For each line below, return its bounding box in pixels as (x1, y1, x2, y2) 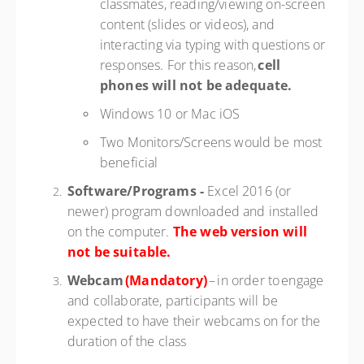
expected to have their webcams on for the (67, 312, 321, 330)
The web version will (172, 223, 307, 240)
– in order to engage (209, 271, 324, 289)
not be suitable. (67, 243, 171, 261)
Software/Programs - (67, 182, 208, 200)
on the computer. (67, 223, 173, 240)
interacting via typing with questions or (100, 36, 326, 54)
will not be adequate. (148, 76, 299, 94)
